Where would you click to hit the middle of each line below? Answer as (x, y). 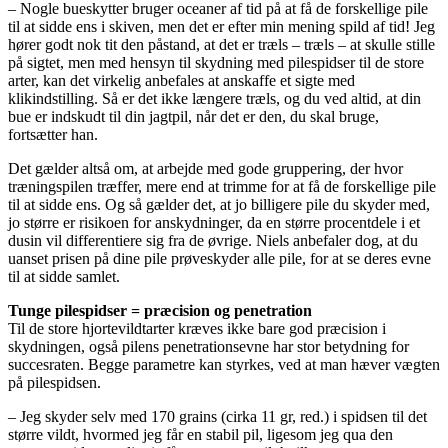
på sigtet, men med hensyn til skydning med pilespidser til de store (216, 62)
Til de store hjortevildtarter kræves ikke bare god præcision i (197, 328)
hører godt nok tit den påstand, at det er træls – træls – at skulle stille (221, 44)
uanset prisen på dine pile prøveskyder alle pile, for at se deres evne (219, 258)
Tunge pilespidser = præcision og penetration (160, 310)
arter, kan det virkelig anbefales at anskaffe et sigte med (181, 80)
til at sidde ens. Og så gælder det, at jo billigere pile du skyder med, (219, 204)
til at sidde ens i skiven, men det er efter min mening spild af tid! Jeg (221, 26)
